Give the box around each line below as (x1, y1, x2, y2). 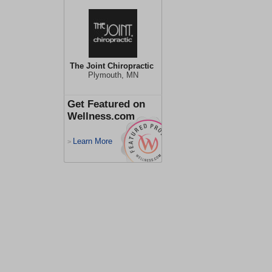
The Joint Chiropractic (69, 61, 154, 70)
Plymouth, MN (87, 70, 138, 80)
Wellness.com (67, 110, 135, 122)
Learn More (73, 137, 112, 146)
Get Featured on (67, 98, 145, 110)
